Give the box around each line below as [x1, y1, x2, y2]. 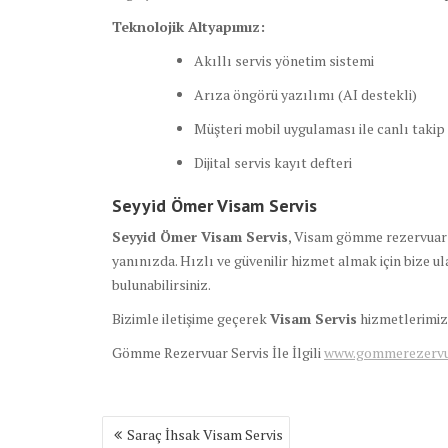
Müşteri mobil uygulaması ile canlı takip [194, 119, 445, 139]
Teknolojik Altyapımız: [112, 17, 265, 37]
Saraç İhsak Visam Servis [127, 425, 283, 445]
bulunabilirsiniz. [112, 275, 211, 295]
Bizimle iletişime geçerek [112, 309, 270, 329]
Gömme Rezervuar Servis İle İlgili [112, 343, 324, 363]
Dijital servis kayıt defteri [194, 153, 352, 173]
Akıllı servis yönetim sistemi [194, 51, 374, 71]
